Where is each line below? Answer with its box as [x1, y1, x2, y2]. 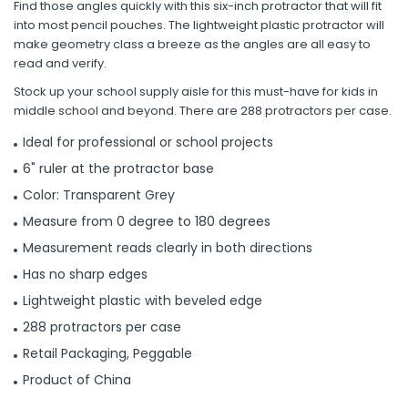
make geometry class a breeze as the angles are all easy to [14, 36, 371, 53]
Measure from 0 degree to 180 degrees [23, 212, 270, 230]
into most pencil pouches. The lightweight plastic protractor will [14, 16, 384, 34]
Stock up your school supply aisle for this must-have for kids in [14, 83, 378, 100]
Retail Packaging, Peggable [23, 344, 192, 362]
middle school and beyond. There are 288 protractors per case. [14, 102, 392, 119]
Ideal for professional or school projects [23, 133, 273, 151]
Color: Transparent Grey [23, 186, 175, 204]
